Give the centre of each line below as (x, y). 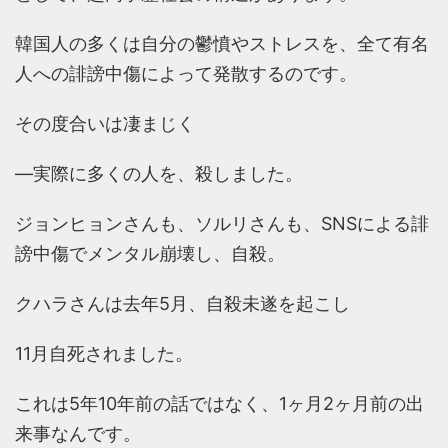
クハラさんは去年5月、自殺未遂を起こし (182, 304)
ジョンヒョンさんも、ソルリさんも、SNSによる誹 (222, 224)
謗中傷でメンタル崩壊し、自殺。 (150, 254)
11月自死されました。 (104, 354)
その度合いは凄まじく (105, 124)
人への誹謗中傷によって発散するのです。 (186, 74)
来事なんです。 (78, 434)
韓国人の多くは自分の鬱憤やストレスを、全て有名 (222, 44)
